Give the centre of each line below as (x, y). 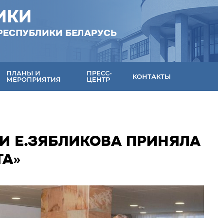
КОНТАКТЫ (152, 76)
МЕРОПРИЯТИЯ (34, 79)
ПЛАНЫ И (24, 73)
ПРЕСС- (100, 73)
